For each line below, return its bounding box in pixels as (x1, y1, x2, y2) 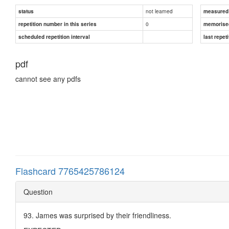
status (18, 7, 34, 15)
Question (24, 186, 53, 197)
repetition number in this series (18, 20, 97, 28)
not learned (146, 7, 173, 15)
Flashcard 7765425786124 (15, 164, 125, 177)
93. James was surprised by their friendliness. (24, 210, 171, 220)
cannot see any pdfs (15, 73, 81, 84)
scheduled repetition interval (18, 33, 90, 40)
